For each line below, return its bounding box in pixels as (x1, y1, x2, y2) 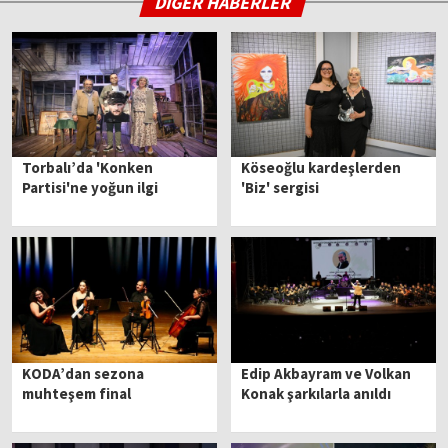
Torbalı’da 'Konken (22, 158, 154, 178)
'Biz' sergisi (241, 178, 320, 198)
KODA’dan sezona (22, 363, 145, 383)
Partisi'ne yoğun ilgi (22, 178, 159, 198)
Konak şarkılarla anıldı (241, 383, 392, 403)
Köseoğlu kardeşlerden (241, 158, 402, 178)
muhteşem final (22, 383, 132, 403)
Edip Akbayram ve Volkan (241, 363, 412, 383)
